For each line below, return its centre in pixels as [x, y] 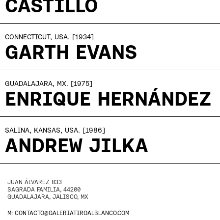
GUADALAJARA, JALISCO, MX [48, 197]
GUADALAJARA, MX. [37, 83]
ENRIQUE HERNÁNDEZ [108, 98]
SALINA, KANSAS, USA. [42, 130]
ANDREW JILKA [77, 145]
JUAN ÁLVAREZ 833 [35, 182]
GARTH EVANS [71, 52]
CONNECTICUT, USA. [37, 37]
